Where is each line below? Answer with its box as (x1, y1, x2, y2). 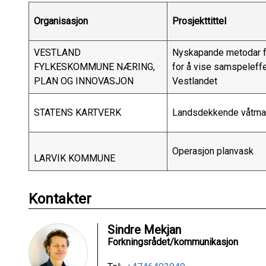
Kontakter (28, 191, 91, 208)
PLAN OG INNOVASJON (34, 75, 134, 87)
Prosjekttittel (172, 15, 226, 27)
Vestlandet (172, 75, 217, 87)
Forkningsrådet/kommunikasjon (107, 236, 238, 248)
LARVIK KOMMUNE (34, 153, 115, 164)
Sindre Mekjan (107, 223, 181, 237)
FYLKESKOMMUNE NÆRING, (34, 61, 155, 73)
